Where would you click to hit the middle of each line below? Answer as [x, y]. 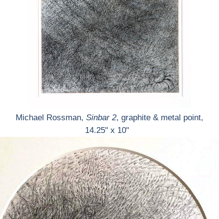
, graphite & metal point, [160, 118]
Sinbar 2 [101, 118]
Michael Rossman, [51, 118]
